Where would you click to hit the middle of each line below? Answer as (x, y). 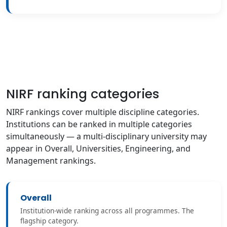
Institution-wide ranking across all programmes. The (107, 211)
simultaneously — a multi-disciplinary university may (106, 136)
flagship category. (49, 221)
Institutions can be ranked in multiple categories (99, 124)
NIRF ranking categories (83, 94)
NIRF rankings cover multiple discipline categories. (103, 112)
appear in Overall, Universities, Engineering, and (98, 148)
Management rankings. (51, 161)
